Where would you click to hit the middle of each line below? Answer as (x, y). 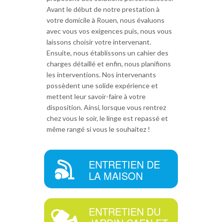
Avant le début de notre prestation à (103, 9)
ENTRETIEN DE (124, 165)
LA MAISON (116, 176)
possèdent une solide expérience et (102, 86)
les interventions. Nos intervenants (101, 75)
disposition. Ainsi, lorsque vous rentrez (106, 108)
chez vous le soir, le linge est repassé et (107, 118)
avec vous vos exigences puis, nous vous (109, 31)
